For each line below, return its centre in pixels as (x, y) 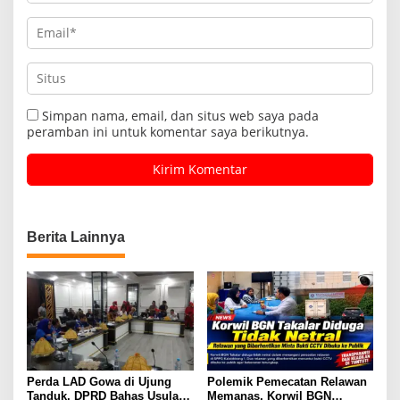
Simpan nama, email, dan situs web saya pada (180, 116)
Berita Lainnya (76, 237)
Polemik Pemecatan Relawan (287, 382)
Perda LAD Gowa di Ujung (99, 382)
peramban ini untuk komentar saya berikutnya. (168, 132)
